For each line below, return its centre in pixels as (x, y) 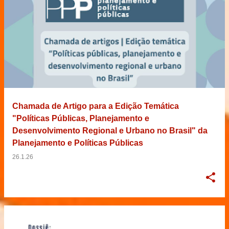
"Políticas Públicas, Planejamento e (81, 118)
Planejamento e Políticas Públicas (78, 143)
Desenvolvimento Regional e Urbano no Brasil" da (110, 130)
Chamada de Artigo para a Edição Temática (96, 106)
